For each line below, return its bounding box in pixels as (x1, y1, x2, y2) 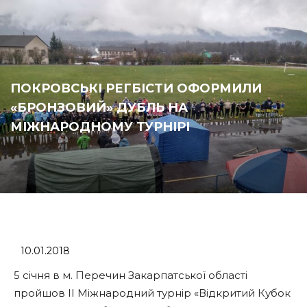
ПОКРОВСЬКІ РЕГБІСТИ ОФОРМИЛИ (10, 81, 262, 96)
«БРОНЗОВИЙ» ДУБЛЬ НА (10, 100, 188, 115)
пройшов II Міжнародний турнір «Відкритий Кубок (14, 286, 291, 299)
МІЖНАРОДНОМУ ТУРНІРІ (10, 119, 190, 134)
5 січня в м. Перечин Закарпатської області (14, 269, 247, 282)
